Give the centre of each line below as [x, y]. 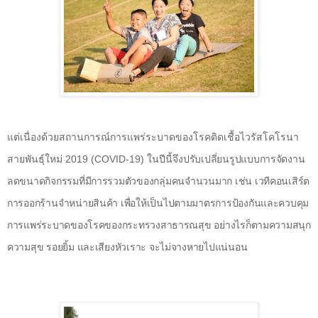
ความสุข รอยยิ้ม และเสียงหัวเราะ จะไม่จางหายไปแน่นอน [127, 247]
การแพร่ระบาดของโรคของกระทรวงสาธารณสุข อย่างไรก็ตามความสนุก [159, 225]
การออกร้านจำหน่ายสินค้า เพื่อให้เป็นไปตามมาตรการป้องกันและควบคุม [158, 203]
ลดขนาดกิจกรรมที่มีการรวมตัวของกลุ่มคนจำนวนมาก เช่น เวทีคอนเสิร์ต [159, 181]
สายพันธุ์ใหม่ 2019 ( [51, 159]
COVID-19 [117, 159]
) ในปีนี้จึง [162, 159]
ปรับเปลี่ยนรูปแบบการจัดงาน [244, 159]
